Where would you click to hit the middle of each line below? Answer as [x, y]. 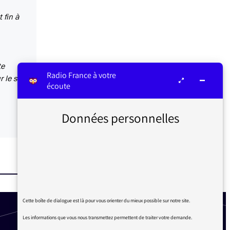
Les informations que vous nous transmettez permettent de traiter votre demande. [107, 218]
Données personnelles [120, 118]
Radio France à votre [81, 75]
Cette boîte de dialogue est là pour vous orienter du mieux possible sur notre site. [106, 201]
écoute [58, 86]
